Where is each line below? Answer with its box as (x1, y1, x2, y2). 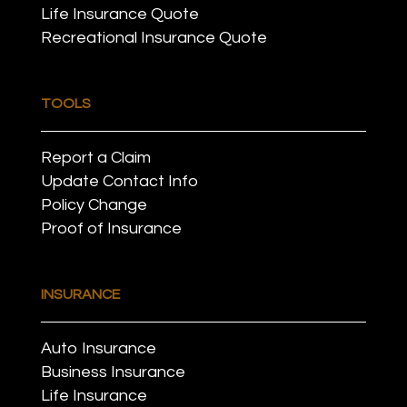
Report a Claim (40, 148, 151, 166)
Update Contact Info (40, 172, 198, 190)
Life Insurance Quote (40, 5, 199, 23)
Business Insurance (40, 362, 185, 381)
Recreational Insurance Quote (40, 28, 267, 46)
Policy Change (40, 195, 147, 213)
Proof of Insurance (40, 219, 182, 237)
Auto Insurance (40, 339, 156, 357)
